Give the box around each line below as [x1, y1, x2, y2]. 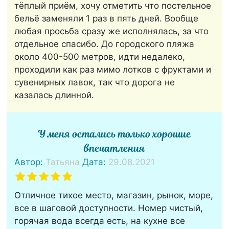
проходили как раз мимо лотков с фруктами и [14, 64, 212, 75]
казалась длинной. [14, 90, 95, 101]
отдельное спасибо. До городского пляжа [14, 39, 195, 50]
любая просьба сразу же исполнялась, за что [14, 26, 209, 37]
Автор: [14, 157, 46, 168]
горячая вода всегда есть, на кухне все [14, 216, 186, 226]
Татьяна [45, 157, 80, 168]
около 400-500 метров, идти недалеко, [14, 52, 186, 62]
